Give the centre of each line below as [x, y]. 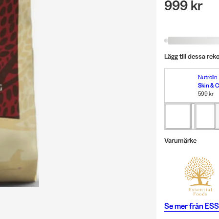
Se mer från [184, 206]
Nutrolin [208, 77]
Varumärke [180, 141]
